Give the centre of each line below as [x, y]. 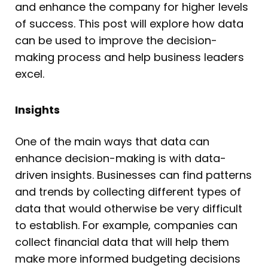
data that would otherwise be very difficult [129, 208]
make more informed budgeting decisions [128, 258]
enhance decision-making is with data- [121, 158]
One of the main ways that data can [112, 141]
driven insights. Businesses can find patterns [133, 175]
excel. [31, 74]
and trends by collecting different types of [128, 191]
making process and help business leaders [130, 57]
